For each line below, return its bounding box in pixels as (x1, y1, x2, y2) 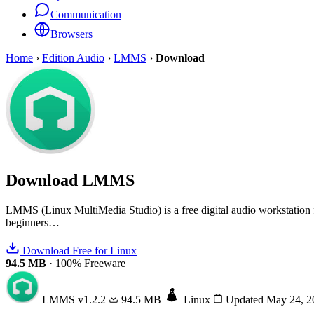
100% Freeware (55, 257, 125, 269)
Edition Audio (42, 52, 104, 64)
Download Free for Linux (20, 244, 137, 257)
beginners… (6, 216, 60, 228)
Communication (50, 8, 121, 20)
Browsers (50, 28, 93, 40)
